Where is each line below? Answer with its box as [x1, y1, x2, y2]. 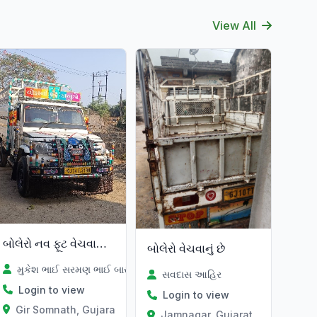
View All [212, 18, 256, 33]
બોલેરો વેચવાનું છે [147, 241, 226, 256]
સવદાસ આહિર [161, 268, 221, 281]
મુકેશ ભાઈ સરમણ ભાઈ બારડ [16, 263, 134, 275]
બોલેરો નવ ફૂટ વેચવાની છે [96, 236, 107, 250]
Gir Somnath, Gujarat [16, 303, 120, 316]
